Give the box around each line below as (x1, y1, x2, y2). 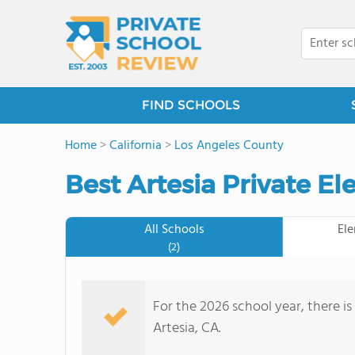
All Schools (143, 219, 204, 240)
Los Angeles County (174, 136, 284, 156)
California (109, 136, 162, 156)
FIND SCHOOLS (141, 97, 240, 113)
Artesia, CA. (153, 317, 221, 340)
